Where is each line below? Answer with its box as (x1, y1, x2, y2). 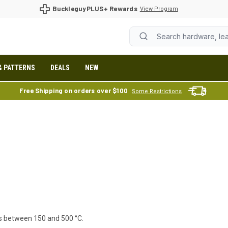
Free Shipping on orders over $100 (19, 86, 128, 95)
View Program (139, 5, 178, 12)
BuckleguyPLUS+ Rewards (52, 5, 137, 13)
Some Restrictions (132, 88, 182, 95)
